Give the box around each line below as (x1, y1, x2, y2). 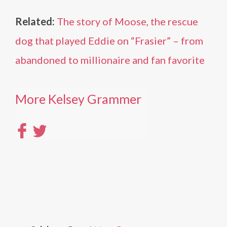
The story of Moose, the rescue (57, 15, 198, 27)
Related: (15, 15, 55, 27)
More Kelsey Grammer (15, 91, 141, 106)
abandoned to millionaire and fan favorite (15, 54, 205, 66)
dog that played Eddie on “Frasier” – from (15, 34, 203, 47)
